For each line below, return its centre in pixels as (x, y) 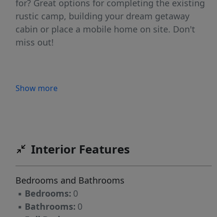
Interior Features (80, 149)
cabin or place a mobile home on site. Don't (105, 29)
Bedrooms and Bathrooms (70, 180)
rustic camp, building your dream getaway (102, 16)
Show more (37, 88)
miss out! (35, 42)
